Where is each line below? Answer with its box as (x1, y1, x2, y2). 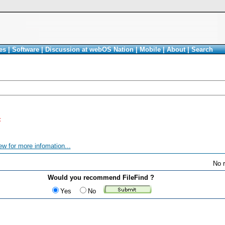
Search (191, 46, 213, 53)
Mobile (139, 46, 161, 53)
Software (12, 46, 39, 53)
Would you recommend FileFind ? (48, 174, 154, 181)
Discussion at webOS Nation (45, 46, 134, 53)
